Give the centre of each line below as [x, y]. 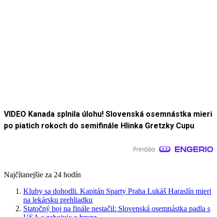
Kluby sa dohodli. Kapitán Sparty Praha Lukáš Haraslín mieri [117, 191]
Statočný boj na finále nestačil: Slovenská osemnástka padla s [117, 209]
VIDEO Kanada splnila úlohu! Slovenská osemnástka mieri [108, 114]
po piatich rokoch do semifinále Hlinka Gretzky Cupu [99, 126]
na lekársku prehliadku [58, 200]
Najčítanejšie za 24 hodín [42, 175]
